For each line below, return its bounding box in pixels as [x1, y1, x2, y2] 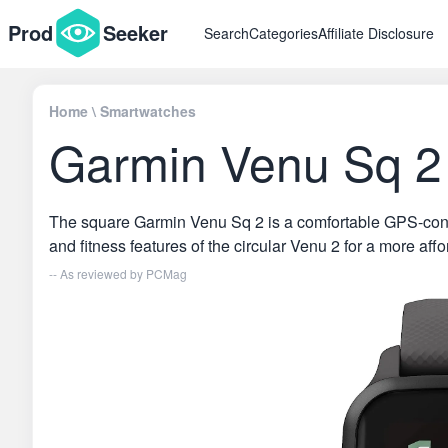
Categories [249, 23, 318, 43]
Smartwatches [100, 101, 196, 121]
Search [204, 23, 249, 43]
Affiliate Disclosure [318, 23, 434, 43]
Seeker [103, 18, 168, 47]
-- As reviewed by [49, 265, 146, 282]
